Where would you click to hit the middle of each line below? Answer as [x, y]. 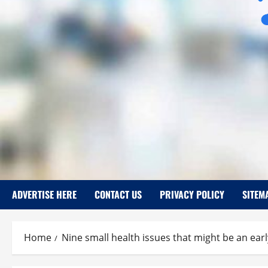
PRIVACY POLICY [192, 194]
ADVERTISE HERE [44, 194]
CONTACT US [118, 194]
